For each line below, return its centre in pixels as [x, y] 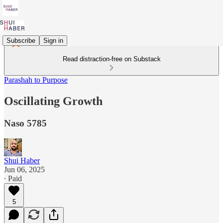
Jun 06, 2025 [24, 169]
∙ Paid [13, 178]
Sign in [53, 40]
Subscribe [21, 40]
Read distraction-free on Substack [111, 59]
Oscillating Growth [53, 101]
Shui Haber [22, 160]
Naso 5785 [25, 123]
